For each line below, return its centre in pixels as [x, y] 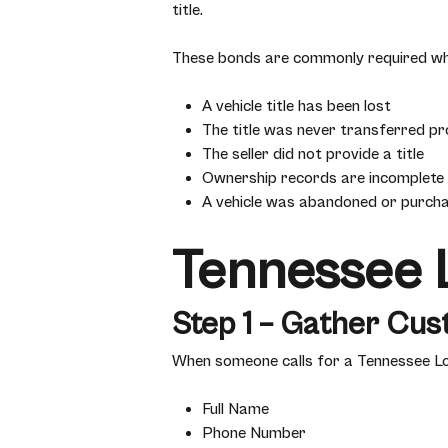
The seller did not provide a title [313, 154]
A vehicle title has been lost [296, 106]
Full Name [235, 409]
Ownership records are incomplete [323, 178]
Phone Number [254, 433]
